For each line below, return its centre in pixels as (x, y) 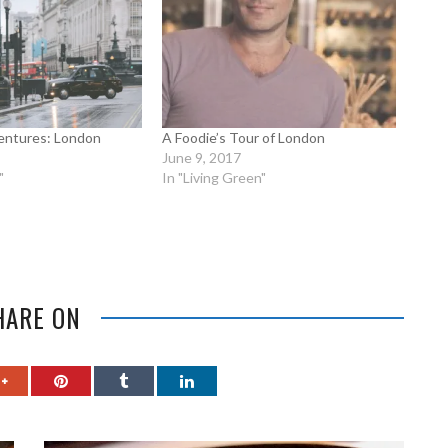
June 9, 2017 (202, 158)
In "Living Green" (214, 178)
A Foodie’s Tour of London (244, 138)
